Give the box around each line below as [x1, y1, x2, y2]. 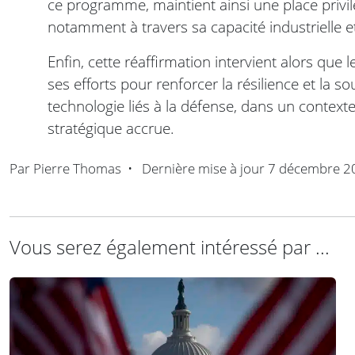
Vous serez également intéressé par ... [10, 234, 330, 261]
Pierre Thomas [33, 159, 121, 178]
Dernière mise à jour [139, 159, 268, 178]
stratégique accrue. [48, 117, 174, 139]
